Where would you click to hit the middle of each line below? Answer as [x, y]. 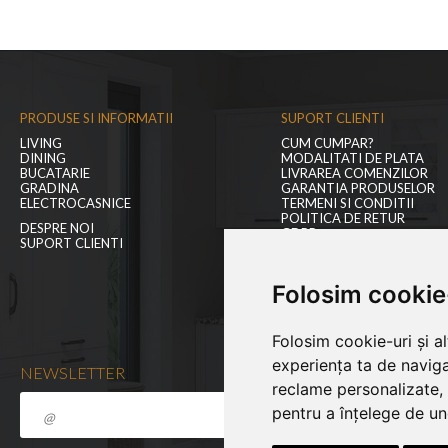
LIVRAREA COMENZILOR [355, 173]
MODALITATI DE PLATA [353, 158]
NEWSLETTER [72, 372]
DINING [43, 158]
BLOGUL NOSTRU [334, 248]
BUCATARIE [55, 173]
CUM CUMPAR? [328, 143]
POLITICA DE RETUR [343, 218]
